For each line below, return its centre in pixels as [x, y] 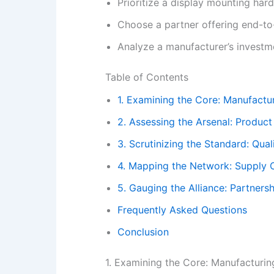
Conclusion [143, 232]
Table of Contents [147, 77]
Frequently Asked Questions [182, 210]
